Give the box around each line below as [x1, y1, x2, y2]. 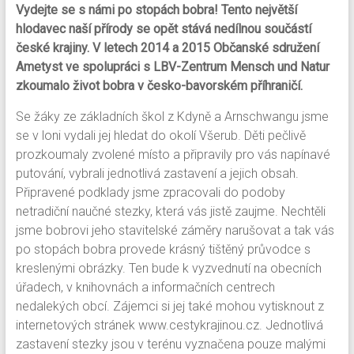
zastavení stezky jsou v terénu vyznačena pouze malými [15, 337, 326, 352]
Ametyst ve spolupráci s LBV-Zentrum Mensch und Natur [15, 59, 330, 74]
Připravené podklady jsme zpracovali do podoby [15, 185, 285, 200]
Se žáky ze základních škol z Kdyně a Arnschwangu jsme [15, 109, 329, 124]
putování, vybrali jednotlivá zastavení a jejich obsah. [15, 166, 299, 181]
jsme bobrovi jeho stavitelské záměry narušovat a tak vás [15, 223, 334, 238]
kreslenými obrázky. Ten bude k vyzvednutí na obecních [15, 261, 322, 276]
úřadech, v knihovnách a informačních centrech [15, 280, 275, 295]
